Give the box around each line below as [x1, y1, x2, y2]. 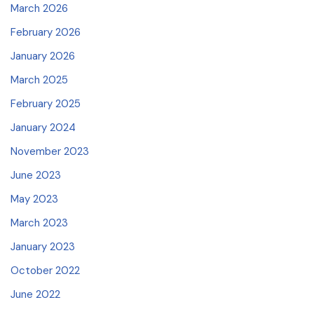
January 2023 [11, 240, 75, 254]
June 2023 [11, 168, 61, 183]
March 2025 [11, 73, 68, 88]
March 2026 [11, 1, 68, 16]
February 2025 [11, 97, 81, 111]
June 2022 [11, 287, 60, 302]
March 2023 [11, 216, 68, 231]
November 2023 [11, 144, 89, 159]
